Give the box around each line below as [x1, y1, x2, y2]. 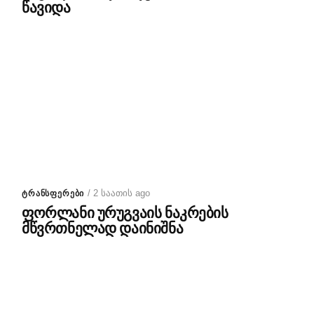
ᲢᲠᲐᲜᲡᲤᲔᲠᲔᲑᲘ [22, 189, 85, 198]
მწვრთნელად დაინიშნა [22, 220, 184, 237]
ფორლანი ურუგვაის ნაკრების [22, 205, 228, 221]
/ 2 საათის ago [88, 188, 151, 198]
